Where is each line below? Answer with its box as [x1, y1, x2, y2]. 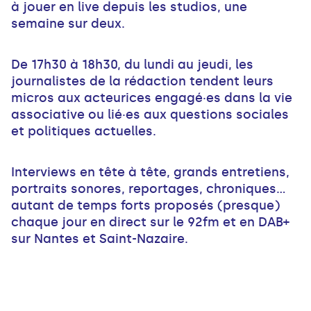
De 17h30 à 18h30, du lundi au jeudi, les [11, 57, 253, 73]
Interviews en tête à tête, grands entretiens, [11, 165, 289, 180]
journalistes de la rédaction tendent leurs [11, 74, 274, 90]
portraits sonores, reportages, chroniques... [11, 181, 286, 197]
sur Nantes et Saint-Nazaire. [11, 231, 188, 247]
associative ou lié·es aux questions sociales [11, 107, 289, 123]
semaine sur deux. [11, 16, 125, 32]
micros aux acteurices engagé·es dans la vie [11, 90, 292, 106]
